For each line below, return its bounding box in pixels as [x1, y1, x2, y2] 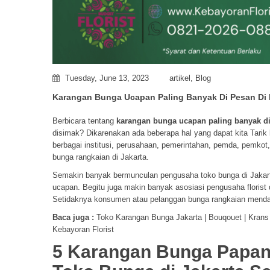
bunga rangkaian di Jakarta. [52, 152, 149, 162]
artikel [169, 74, 190, 83]
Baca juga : [52, 213, 94, 222]
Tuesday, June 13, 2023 [63, 74, 151, 83]
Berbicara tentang [52, 116, 116, 126]
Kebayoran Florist [52, 225, 114, 234]
